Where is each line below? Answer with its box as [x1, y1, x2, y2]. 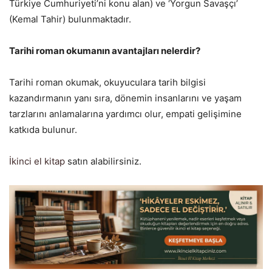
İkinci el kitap [9, 155, 65, 168]
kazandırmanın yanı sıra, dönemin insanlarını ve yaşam [9, 92, 242, 104]
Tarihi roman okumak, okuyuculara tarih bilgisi [9, 76, 206, 89]
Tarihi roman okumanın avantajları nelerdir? [9, 45, 200, 57]
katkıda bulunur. [9, 124, 77, 136]
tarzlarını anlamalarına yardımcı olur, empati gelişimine [9, 108, 242, 120]
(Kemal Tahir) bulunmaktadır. [9, 13, 131, 25]
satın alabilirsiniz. [65, 155, 141, 168]
